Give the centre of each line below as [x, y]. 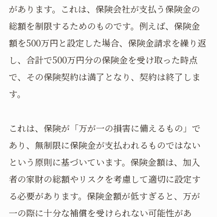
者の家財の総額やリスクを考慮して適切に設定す [104, 179]
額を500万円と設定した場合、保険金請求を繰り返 [107, 43]
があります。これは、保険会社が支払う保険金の [104, 9]
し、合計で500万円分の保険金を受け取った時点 [103, 60]
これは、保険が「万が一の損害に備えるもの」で [104, 128]
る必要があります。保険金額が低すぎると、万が [104, 196]
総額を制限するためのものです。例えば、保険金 [104, 26]
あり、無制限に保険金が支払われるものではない [104, 145]
